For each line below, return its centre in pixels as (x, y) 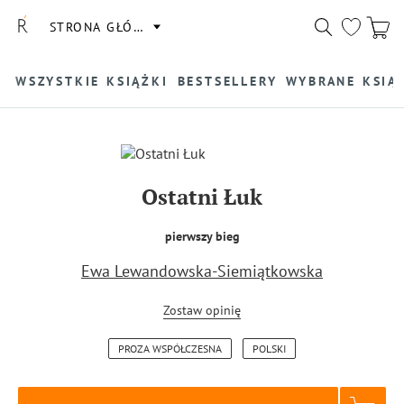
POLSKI (269, 349)
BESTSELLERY (227, 81)
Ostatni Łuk (202, 197)
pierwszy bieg (202, 236)
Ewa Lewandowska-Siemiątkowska (202, 271)
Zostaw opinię (202, 311)
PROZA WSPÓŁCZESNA (170, 349)
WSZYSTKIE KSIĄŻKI (92, 81)
